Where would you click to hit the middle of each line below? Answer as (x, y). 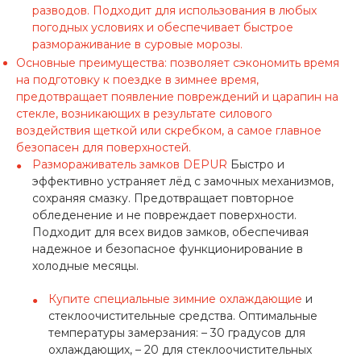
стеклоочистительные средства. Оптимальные (183, 316)
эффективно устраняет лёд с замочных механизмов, (183, 181)
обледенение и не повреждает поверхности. (164, 215)
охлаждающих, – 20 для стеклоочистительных (180, 350)
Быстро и (256, 164)
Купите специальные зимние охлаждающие (175, 299)
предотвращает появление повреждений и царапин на (177, 97)
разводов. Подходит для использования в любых (174, 10)
